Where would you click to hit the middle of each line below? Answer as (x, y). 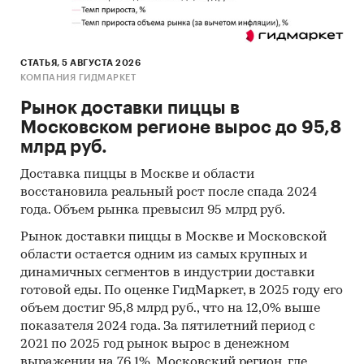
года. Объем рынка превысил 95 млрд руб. (153, 211)
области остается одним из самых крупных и (164, 256)
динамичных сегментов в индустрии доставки (167, 273)
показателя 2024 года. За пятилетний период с (168, 327)
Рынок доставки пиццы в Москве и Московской (173, 238)
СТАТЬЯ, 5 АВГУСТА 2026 (80, 63)
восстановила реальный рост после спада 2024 (169, 193)
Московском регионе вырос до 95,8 (181, 128)
